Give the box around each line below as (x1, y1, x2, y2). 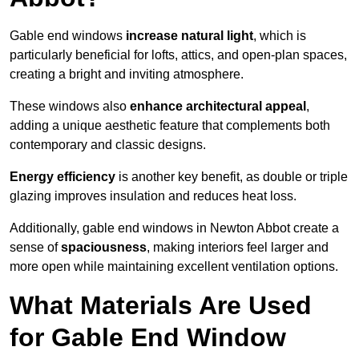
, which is (253, 29, 306, 43)
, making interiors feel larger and (147, 240, 329, 255)
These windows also (10, 99, 130, 114)
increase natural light (126, 29, 253, 43)
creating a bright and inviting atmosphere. (10, 67, 244, 82)
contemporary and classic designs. (10, 138, 206, 152)
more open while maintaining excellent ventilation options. (10, 260, 338, 274)
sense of (10, 240, 61, 255)
